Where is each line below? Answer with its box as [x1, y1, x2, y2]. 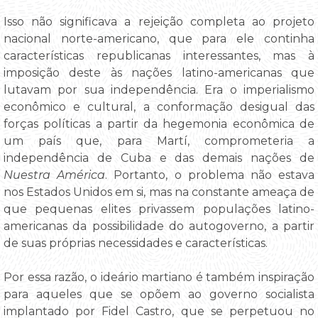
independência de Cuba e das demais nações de [4, 151, 314, 165]
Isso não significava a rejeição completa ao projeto [4, 15, 314, 29]
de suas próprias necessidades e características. [4, 236, 268, 251]
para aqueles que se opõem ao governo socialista [4, 287, 314, 302]
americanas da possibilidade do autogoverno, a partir [4, 219, 314, 234]
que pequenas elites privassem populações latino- [4, 202, 314, 216]
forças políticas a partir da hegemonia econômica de [4, 117, 314, 131]
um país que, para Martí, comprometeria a [4, 134, 314, 148]
